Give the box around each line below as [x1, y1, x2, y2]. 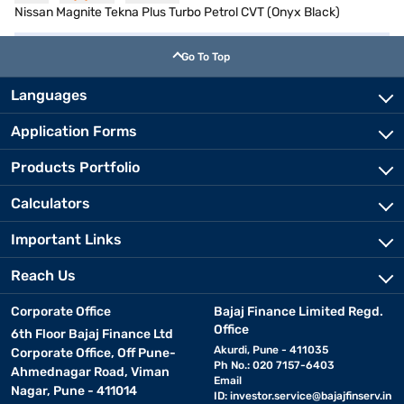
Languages [11, 87, 87, 104]
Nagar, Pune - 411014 [11, 383, 137, 399]
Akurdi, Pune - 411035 [213, 344, 328, 356]
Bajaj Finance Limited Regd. [213, 304, 383, 319]
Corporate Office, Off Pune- [11, 345, 176, 361]
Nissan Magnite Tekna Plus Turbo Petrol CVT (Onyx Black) [14, 5, 340, 20]
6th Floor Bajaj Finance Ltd [11, 326, 173, 342]
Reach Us [11, 267, 76, 284]
